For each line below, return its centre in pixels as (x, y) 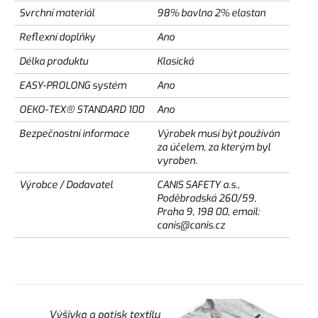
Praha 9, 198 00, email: (208, 212)
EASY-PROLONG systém (73, 85)
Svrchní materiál (57, 13)
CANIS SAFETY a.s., (198, 185)
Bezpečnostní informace (74, 133)
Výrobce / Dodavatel (66, 185)
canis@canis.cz (191, 225)
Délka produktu (54, 61)
